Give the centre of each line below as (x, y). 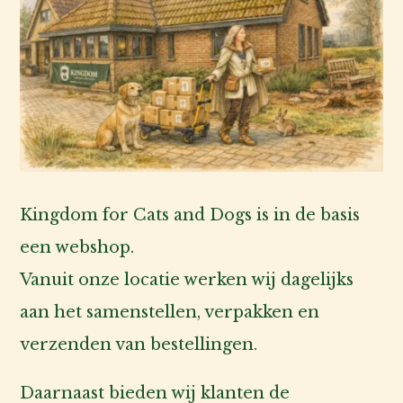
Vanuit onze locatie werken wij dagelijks (187, 279)
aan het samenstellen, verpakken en (170, 312)
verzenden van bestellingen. (139, 344)
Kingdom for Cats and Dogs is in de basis (190, 215)
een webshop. (77, 247)
